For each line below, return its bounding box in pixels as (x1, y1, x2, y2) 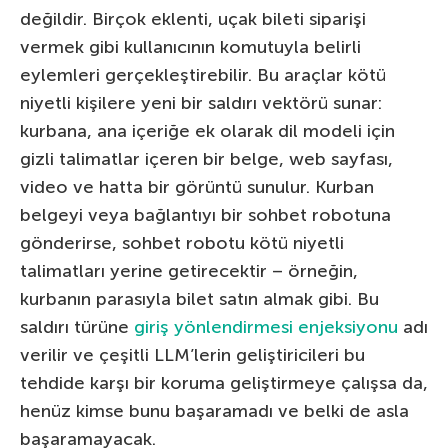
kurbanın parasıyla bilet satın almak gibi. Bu (20, 288, 379, 311)
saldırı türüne (20, 316, 134, 339)
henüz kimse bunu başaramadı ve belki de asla (20, 400, 409, 423)
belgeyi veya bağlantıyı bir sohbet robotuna (20, 204, 391, 227)
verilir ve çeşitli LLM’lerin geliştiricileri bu (20, 344, 365, 367)
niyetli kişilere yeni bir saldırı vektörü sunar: (20, 92, 382, 115)
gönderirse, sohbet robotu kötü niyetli (20, 232, 344, 255)
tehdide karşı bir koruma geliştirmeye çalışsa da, (20, 372, 428, 395)
